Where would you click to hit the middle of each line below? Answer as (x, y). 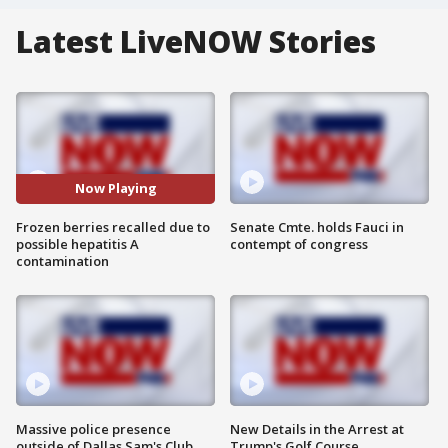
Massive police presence (93, 429)
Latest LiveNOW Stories (196, 41)
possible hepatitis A (77, 243)
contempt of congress (299, 243)
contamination (62, 260)
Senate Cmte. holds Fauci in (317, 226)
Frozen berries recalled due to (113, 226)
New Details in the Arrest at (317, 429)
